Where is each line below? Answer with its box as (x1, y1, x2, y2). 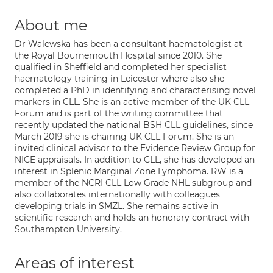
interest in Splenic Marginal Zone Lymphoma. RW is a (15, 166, 243, 177)
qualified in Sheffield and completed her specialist (15, 62, 227, 73)
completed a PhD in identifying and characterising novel (15, 85, 256, 96)
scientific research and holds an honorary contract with (15, 212, 249, 223)
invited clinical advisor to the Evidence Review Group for (15, 143, 255, 154)
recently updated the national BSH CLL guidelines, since (15, 119, 253, 130)
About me (15, 16, 88, 34)
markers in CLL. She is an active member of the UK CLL (15, 96, 249, 107)
